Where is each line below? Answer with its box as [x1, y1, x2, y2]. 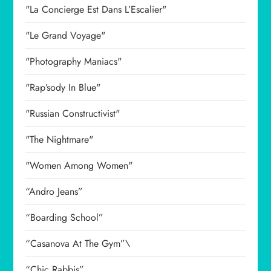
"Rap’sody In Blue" [25, 80, 101, 94]
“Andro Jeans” [25, 184, 83, 198]
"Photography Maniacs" [25, 54, 122, 68]
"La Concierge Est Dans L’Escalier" [25, 2, 167, 16]
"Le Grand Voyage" [25, 28, 106, 42]
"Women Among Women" [25, 158, 133, 172]
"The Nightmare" [25, 132, 94, 146]
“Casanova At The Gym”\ [25, 237, 131, 250]
